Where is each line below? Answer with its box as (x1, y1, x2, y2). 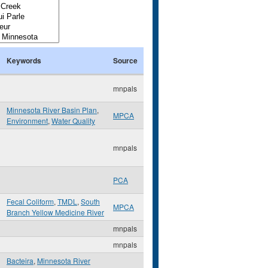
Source (113, 55, 138, 66)
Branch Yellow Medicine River (7, 207, 104, 217)
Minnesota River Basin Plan (7, 105, 97, 115)
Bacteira (7, 255, 33, 266)
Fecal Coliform (7, 196, 54, 206)
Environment (7, 115, 48, 126)
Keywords (7, 55, 41, 66)
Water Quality (51, 115, 95, 126)
